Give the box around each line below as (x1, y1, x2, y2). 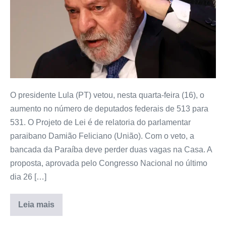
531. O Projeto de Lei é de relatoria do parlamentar (10, 118, 191, 127)
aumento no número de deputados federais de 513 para (10, 104, 208, 114)
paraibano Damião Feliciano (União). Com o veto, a (10, 132, 194, 141)
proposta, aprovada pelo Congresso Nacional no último (10, 159, 207, 168)
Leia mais (18, 200, 54, 209)
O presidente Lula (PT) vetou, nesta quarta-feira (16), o (10, 91, 204, 100)
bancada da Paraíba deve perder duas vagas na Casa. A (10, 145, 212, 154)
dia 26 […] (10, 173, 46, 182)
